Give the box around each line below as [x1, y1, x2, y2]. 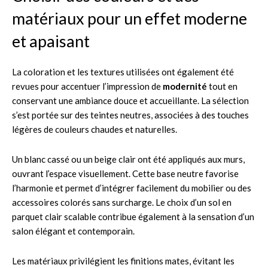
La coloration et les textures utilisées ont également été [12, 66, 234, 77]
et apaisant [12, 31, 90, 51]
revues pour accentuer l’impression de [12, 80, 163, 92]
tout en [207, 80, 237, 92]
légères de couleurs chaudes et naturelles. [12, 123, 177, 135]
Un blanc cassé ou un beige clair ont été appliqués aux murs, [12, 153, 245, 165]
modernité [163, 80, 207, 92]
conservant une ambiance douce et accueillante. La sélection [12, 95, 249, 106]
